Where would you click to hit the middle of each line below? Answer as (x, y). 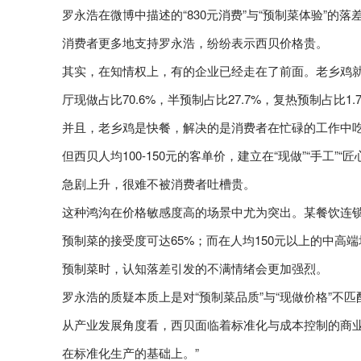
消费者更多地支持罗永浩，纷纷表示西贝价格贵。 (195, 42)
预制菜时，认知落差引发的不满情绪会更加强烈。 (195, 268)
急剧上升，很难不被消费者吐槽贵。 (159, 183)
